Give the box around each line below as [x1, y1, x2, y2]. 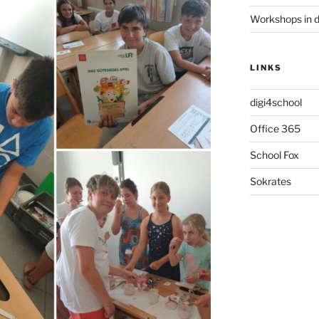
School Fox [249, 148, 299, 161]
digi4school [249, 95, 302, 108]
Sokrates [249, 174, 291, 187]
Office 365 [249, 122, 300, 135]
